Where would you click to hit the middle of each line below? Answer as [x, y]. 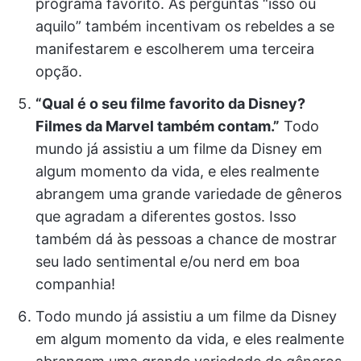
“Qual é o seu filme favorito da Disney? [170, 104]
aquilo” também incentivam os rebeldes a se [185, 26]
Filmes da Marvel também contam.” [158, 126]
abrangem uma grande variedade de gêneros [189, 194]
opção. [59, 71]
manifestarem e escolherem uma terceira [175, 49]
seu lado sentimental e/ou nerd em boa [168, 261]
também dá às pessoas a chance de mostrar [186, 239]
